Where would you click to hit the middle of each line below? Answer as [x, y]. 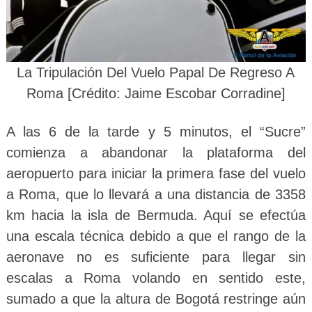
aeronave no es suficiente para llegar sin [156, 257]
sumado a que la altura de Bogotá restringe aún [156, 298]
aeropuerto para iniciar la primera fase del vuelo [156, 173]
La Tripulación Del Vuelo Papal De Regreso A [156, 72]
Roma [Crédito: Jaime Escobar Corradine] [156, 93]
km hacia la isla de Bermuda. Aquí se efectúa [156, 215]
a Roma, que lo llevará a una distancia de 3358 [156, 194]
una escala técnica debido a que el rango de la [156, 236]
